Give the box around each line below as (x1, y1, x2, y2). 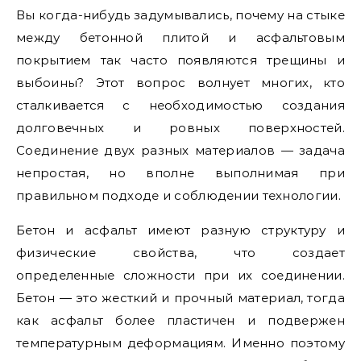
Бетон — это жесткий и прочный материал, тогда (16, 290, 345, 305)
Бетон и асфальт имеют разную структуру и (16, 222, 345, 238)
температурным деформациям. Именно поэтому (16, 335, 345, 351)
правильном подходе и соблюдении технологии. (16, 188, 341, 203)
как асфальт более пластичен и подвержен (16, 313, 345, 328)
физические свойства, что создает (16, 245, 345, 260)
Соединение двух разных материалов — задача (16, 143, 345, 158)
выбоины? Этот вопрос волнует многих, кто (16, 75, 345, 90)
